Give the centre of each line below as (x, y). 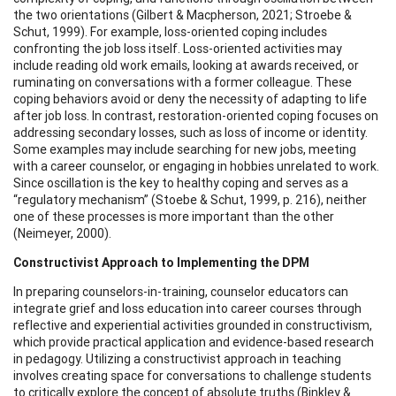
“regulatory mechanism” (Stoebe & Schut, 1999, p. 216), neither (190, 199)
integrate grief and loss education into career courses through (187, 308)
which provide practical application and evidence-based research (194, 342)
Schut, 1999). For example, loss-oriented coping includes (170, 31)
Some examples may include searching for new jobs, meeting (185, 149)
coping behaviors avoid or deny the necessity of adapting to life (190, 99)
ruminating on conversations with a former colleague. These (183, 82)
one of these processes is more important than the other (174, 216)
